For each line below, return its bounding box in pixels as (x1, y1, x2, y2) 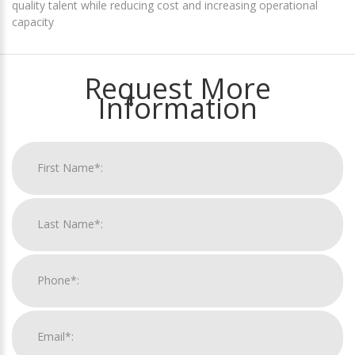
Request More (84, 68, 271, 108)
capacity (12, 13, 54, 29)
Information (97, 88, 258, 128)
